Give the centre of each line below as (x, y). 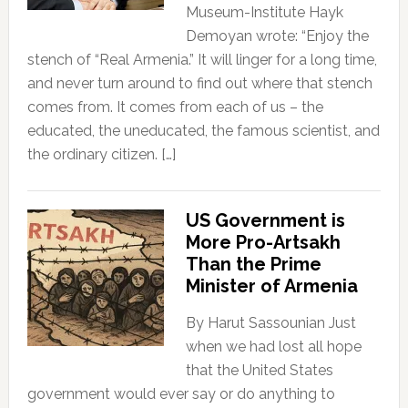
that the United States (259, 370)
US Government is (265, 220)
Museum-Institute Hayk (264, 12)
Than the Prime (253, 264)
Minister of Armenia (271, 286)
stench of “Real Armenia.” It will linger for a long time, (202, 59)
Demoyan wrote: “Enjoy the (277, 36)
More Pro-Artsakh (263, 242)
